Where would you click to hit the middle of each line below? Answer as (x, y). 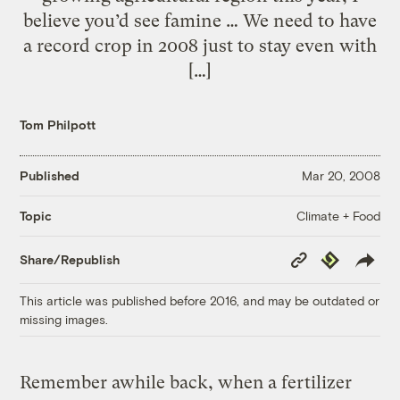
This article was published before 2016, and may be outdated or (200, 300)
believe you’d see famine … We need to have (200, 20)
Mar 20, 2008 (341, 176)
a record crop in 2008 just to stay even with (200, 45)
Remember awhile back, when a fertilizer (186, 382)
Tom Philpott (58, 124)
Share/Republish (70, 260)
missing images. (64, 319)
